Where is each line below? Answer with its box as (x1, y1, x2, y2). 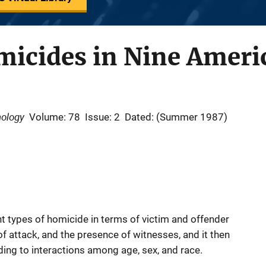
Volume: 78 (29, 111, 80, 123)
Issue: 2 (85, 111, 120, 123)
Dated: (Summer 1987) (125, 111, 227, 123)
